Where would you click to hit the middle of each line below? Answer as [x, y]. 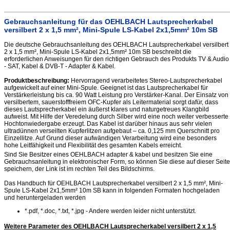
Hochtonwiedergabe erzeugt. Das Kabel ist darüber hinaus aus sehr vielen [108, 124]
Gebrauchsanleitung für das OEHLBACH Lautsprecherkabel [109, 22]
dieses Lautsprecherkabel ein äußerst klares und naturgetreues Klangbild [107, 109]
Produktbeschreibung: [37, 81]
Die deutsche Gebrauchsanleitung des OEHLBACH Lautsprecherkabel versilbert [116, 45]
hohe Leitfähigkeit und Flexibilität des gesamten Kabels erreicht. [93, 145]
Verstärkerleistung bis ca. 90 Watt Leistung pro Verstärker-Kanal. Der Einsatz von [116, 95]
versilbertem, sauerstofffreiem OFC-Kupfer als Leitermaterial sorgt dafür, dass [111, 102]
